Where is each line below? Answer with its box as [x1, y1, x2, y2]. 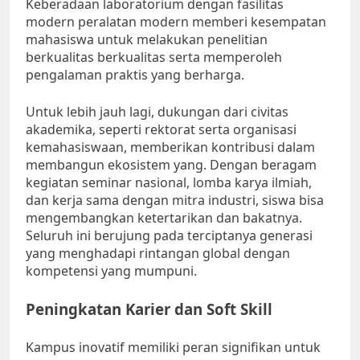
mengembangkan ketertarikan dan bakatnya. [26, 209, 302, 227]
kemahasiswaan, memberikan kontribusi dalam [26, 138, 315, 157]
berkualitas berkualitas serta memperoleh [26, 48, 282, 67]
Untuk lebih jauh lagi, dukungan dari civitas [26, 103, 288, 121]
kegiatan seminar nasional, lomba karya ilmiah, [26, 174, 312, 192]
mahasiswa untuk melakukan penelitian [26, 31, 268, 49]
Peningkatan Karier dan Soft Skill [26, 299, 272, 320]
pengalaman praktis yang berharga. [26, 66, 244, 84]
